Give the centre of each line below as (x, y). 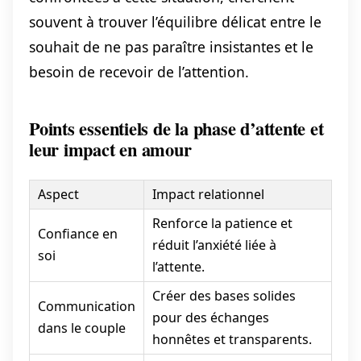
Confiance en (77, 234)
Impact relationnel (208, 195)
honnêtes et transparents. (232, 340)
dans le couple (81, 328)
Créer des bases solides (224, 296)
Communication (86, 307)
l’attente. (178, 267)
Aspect (58, 195)
